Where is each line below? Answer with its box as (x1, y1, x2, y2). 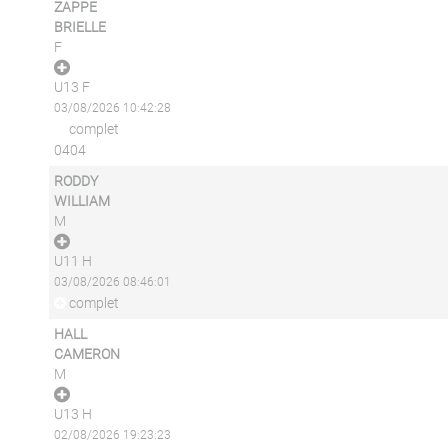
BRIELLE (53, 19, 106, 35)
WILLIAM (53, 193, 110, 209)
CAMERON (53, 346, 120, 362)
